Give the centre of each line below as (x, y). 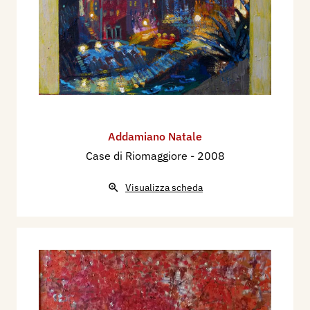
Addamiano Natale (155, 137)
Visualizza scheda (164, 188)
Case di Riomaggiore (138, 156)
